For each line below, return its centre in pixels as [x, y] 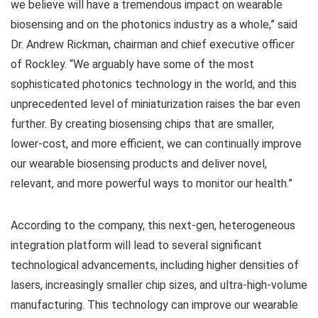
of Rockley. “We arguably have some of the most [132, 65]
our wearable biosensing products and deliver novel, [139, 164]
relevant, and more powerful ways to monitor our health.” [152, 184]
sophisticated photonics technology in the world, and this [154, 84]
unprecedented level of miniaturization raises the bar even [155, 104]
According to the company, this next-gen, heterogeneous [153, 226]
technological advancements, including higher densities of [155, 265]
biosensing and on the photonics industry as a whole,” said [154, 25]
